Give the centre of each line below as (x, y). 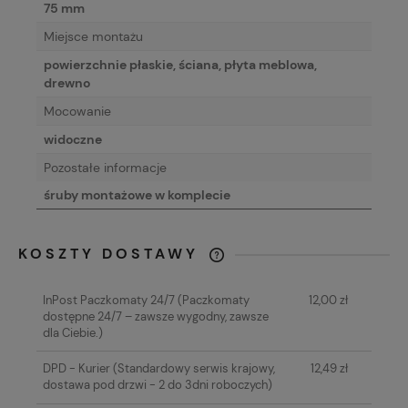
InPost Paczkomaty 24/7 (108, 300)
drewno (67, 83)
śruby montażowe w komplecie (137, 195)
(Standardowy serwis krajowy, (192, 369)
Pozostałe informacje (105, 168)
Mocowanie (77, 112)
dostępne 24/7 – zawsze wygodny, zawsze (155, 316)
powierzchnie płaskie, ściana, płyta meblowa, (180, 65)
